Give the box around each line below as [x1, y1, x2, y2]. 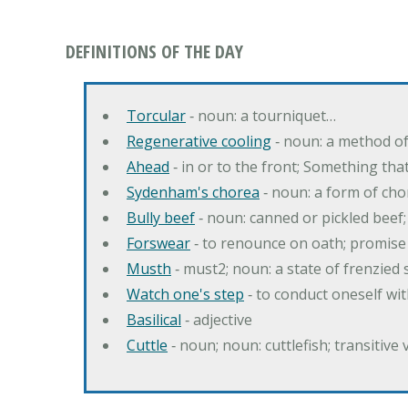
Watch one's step [127, 283, 244, 304]
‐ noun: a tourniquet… [186, 105, 336, 126]
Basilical [127, 309, 181, 330]
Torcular [127, 105, 186, 126]
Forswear [127, 232, 190, 253]
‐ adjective [181, 309, 252, 330]
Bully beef [127, 207, 195, 228]
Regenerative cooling [127, 130, 271, 151]
